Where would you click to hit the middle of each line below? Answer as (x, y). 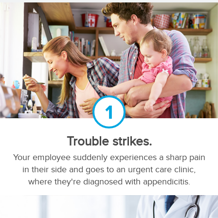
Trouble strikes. (109, 141)
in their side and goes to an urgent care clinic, (109, 170)
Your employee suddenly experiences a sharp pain (109, 157)
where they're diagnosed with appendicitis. (109, 182)
